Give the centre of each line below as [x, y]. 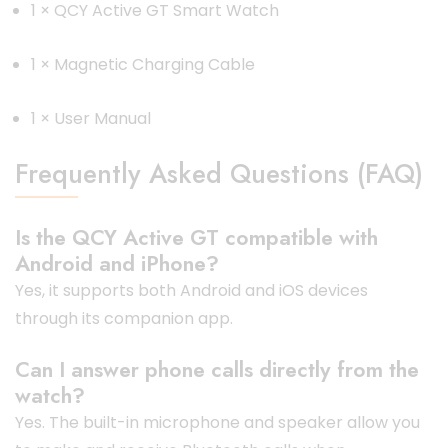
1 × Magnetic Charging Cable [143, 64]
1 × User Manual [91, 118]
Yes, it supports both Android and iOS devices [191, 290]
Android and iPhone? [117, 263]
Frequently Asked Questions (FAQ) [219, 173]
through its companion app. [124, 318]
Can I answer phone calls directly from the [217, 369]
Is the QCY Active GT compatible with [196, 237]
